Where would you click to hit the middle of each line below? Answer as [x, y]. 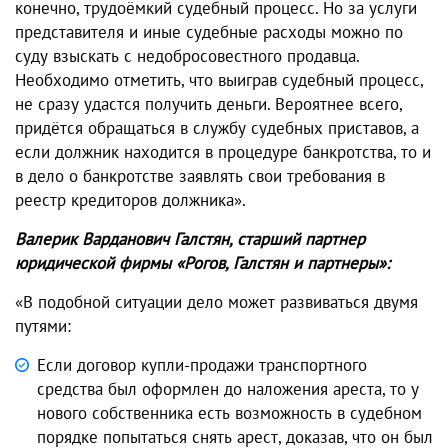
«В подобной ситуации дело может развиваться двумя [216, 302]
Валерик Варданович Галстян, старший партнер [190, 239]
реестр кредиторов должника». [132, 200]
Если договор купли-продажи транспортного [202, 365]
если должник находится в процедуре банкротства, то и [223, 152]
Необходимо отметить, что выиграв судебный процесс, [219, 80]
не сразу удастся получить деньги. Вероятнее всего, [208, 104]
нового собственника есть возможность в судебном [229, 413]
